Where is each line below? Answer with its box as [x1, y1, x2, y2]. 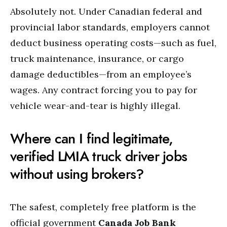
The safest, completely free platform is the [10, 201, 196, 213]
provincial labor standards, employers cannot [10, 21, 210, 33]
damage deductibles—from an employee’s [10, 68, 192, 80]
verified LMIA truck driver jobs [10, 146, 187, 166]
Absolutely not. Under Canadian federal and [10, 6, 202, 17]
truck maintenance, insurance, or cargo [10, 53, 184, 64]
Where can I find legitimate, [10, 129, 173, 148]
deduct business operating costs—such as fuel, [10, 37, 216, 49]
